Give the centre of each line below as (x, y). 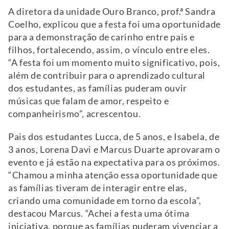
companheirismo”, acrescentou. (75, 114)
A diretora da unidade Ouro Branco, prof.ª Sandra (112, 12)
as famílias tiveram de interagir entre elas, (98, 188)
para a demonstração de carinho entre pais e (102, 37)
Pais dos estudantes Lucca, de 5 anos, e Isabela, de (114, 137)
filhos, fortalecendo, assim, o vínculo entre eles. (109, 50)
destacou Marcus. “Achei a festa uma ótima (99, 214)
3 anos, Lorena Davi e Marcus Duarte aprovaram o (114, 150)
